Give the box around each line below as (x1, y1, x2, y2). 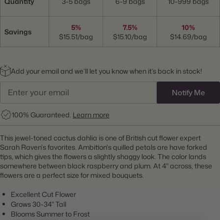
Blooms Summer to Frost (11, 209, 90, 219)
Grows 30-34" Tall (11, 199, 66, 209)
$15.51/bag (59, 31, 93, 41)
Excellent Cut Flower (11, 190, 76, 199)
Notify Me (172, 87, 205, 98)
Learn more (73, 110, 110, 119)
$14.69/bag (170, 31, 207, 41)
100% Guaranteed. (12, 110, 73, 119)
